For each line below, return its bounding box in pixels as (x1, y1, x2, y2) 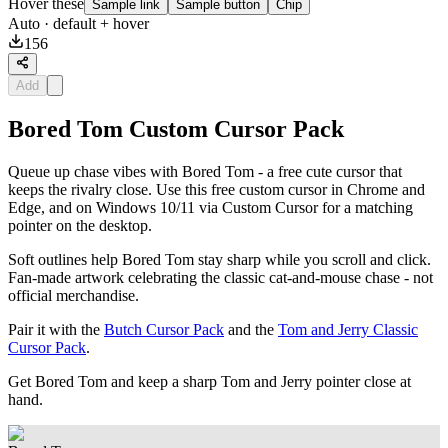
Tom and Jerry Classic (278, 321, 418, 339)
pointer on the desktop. (8, 217, 152, 235)
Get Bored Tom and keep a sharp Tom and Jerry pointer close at (8, 373, 411, 391)
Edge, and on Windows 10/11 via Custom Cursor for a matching (8, 199, 413, 217)
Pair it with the (8, 321, 104, 339)
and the (224, 321, 278, 339)
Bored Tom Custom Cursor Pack (8, 116, 344, 143)
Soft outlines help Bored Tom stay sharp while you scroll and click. (8, 251, 431, 269)
